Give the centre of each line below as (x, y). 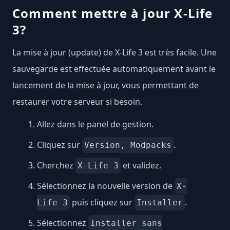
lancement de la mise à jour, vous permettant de (106, 85)
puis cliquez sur (102, 202)
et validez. (141, 165)
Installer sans (126, 223)
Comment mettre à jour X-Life (113, 13)
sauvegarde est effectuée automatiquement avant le (114, 69)
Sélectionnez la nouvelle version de (106, 186)
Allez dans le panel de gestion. (95, 124)
